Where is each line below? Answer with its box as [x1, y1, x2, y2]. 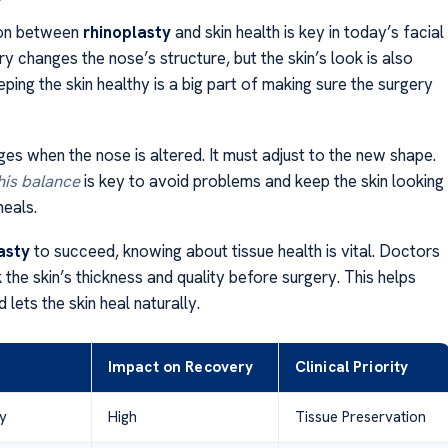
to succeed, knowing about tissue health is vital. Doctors [29, 240, 440, 263]
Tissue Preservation [294, 407, 426, 428]
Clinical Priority [294, 357, 409, 378]
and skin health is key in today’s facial [170, 21, 444, 44]
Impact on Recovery [107, 357, 254, 378]
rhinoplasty [82, 21, 171, 44]
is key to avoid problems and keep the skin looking [79, 169, 444, 192]
